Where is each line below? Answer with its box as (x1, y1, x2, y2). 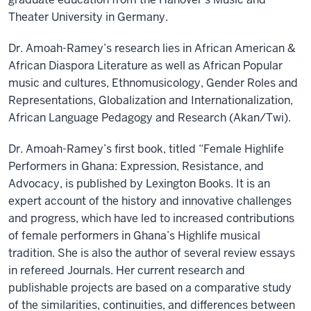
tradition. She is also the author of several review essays (8, 246, 295, 260)
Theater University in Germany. (8, 10, 168, 24)
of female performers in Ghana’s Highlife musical (8, 228, 260, 243)
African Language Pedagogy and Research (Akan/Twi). (8, 110, 291, 125)
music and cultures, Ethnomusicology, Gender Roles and (8, 76, 298, 90)
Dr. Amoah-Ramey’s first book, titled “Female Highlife (8, 142, 284, 156)
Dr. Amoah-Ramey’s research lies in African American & (8, 41, 296, 56)
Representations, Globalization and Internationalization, (8, 93, 293, 108)
